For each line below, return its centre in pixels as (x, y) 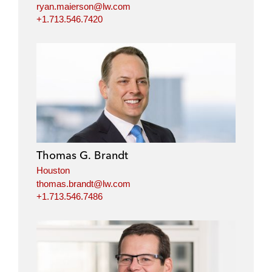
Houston (53, 171)
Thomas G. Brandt (82, 155)
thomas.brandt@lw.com (83, 183)
